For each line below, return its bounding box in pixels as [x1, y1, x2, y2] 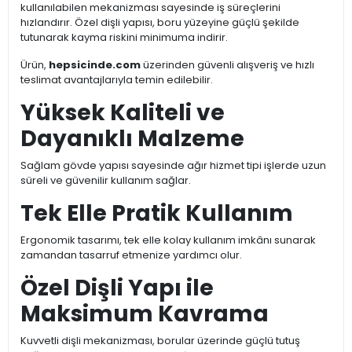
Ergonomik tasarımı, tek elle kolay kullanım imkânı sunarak [20, 233, 316, 248]
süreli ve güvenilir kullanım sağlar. [20, 173, 191, 189]
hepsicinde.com [49, 57, 141, 73]
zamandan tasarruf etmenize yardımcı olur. [20, 247, 242, 263]
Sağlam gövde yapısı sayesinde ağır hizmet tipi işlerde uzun [20, 158, 326, 174]
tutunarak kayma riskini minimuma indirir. [20, 30, 228, 46]
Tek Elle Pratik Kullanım [20, 198, 293, 229]
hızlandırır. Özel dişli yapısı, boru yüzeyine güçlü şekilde [20, 15, 299, 31]
